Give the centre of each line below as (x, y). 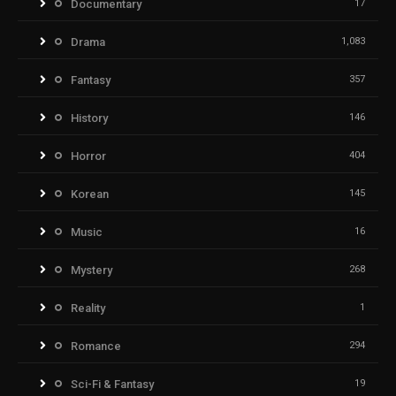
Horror (88, 156)
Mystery (91, 270)
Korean (90, 194)
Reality (88, 308)
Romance (96, 346)
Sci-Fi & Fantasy (112, 384)
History (89, 118)
